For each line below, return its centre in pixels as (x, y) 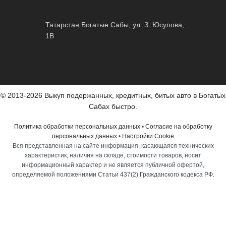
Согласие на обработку (179, 127)
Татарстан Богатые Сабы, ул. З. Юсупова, (115, 25)
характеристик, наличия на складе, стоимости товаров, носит (113, 156)
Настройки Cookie (148, 136)
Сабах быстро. (113, 107)
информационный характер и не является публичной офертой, (113, 165)
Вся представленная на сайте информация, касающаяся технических (113, 146)
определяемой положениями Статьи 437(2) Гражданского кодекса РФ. (113, 175)
